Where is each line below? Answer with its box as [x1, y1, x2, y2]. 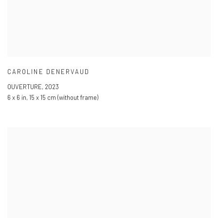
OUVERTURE [7, 82, 42, 91]
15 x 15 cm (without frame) [29, 93, 98, 101]
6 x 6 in [7, 93, 26, 101]
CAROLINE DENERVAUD [7, 67, 90, 75]
